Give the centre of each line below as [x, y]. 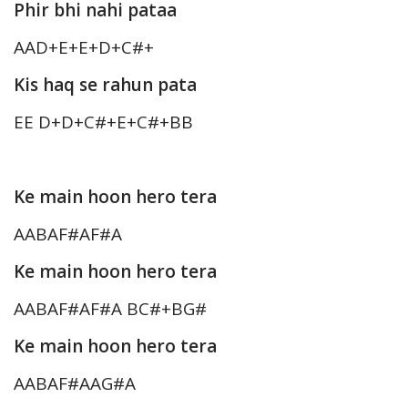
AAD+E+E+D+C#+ [84, 48]
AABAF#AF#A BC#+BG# [110, 309]
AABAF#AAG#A [75, 384]
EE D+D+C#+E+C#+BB [103, 122]
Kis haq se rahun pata [105, 85]
